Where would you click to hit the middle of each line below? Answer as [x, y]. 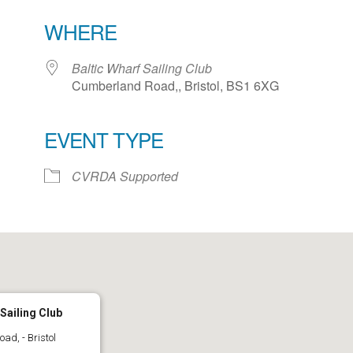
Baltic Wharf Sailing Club [142, 68]
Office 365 [258, 166]
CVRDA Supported [125, 176]
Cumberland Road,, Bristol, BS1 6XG [175, 85]
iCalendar [99, 166]
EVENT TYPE [104, 139]
